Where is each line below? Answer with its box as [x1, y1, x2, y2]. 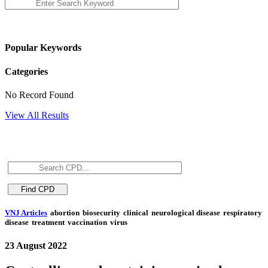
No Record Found [5, 89, 74, 100]
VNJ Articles [5, 208, 47, 217]
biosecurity [83, 208, 120, 217]
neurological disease [151, 208, 220, 217]
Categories [5, 66, 48, 77]
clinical [123, 208, 148, 217]
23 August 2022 [5, 240, 67, 251]
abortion [50, 208, 80, 217]
